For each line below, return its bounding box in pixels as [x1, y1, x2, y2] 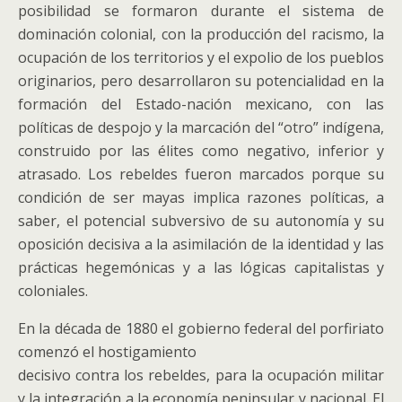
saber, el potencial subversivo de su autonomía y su [18, 211, 384, 231]
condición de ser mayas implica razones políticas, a [18, 188, 384, 207]
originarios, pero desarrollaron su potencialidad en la [18, 71, 384, 91]
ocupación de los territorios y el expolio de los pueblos [18, 48, 384, 67]
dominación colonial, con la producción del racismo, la [18, 24, 384, 44]
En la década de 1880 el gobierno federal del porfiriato [18, 319, 384, 338]
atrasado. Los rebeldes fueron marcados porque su [18, 164, 384, 184]
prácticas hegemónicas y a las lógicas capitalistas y [18, 258, 384, 277]
